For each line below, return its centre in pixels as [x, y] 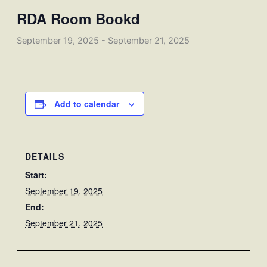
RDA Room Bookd [78, 18]
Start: [36, 174]
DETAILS [45, 156]
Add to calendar [87, 103]
